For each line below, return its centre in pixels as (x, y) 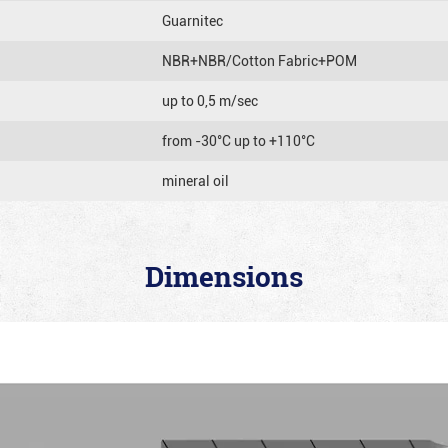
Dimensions (224, 276)
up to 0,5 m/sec (210, 100)
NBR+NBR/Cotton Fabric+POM (259, 60)
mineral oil (195, 180)
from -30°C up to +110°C (238, 140)
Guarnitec (192, 20)
